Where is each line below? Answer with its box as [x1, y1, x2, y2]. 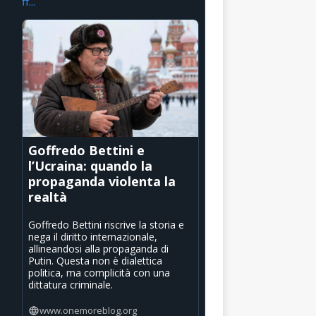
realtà [28, 188, 67, 206]
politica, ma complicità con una [28, 266, 170, 280]
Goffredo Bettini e [28, 142, 145, 159]
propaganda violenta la [28, 173, 176, 190]
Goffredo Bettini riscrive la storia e [28, 218, 184, 232]
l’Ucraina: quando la [28, 157, 152, 175]
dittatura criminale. [28, 278, 113, 292]
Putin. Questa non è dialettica [28, 254, 162, 268]
